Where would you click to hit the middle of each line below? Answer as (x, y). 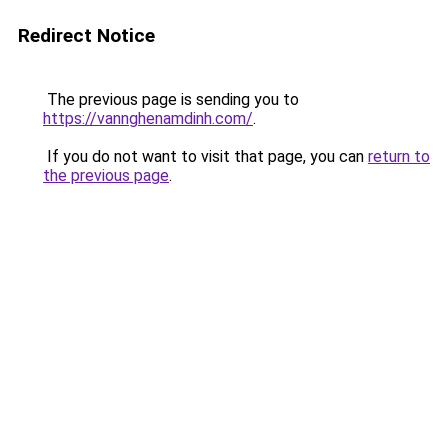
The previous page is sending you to (171, 99)
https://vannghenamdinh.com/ (148, 118)
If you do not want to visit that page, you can (205, 156)
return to (399, 156)
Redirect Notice (86, 35)
